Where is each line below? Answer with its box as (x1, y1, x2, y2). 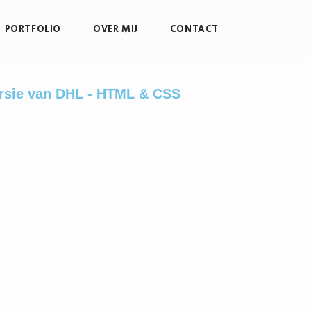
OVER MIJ (92, 22, 138, 36)
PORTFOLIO (4, 22, 61, 36)
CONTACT (169, 22, 219, 36)
